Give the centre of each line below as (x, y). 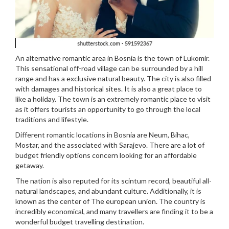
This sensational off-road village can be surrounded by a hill (109, 68)
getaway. (30, 166)
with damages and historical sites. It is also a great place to (109, 89)
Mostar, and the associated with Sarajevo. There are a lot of (110, 145)
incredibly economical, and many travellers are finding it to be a (114, 212)
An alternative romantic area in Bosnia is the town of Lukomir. (112, 58)
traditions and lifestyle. (52, 120)
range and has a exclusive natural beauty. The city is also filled (113, 79)
